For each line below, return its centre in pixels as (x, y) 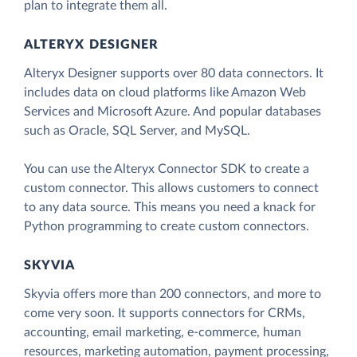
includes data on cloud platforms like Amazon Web (165, 93)
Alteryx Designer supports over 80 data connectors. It (174, 74)
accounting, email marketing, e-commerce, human (163, 333)
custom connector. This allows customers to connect (171, 188)
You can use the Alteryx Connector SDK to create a (167, 169)
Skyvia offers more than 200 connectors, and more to (173, 294)
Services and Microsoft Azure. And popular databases (173, 112)
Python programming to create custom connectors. (167, 227)
